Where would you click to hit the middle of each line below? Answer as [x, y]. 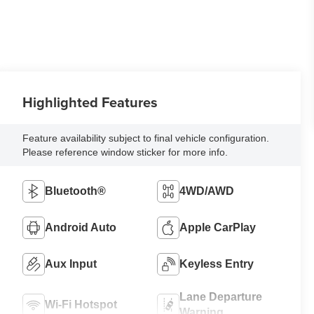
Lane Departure [221, 296]
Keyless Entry [217, 264]
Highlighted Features [90, 102]
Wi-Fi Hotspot [81, 304]
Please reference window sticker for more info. [125, 152]
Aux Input [71, 264]
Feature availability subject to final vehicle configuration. [146, 138]
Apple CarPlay [218, 227]
